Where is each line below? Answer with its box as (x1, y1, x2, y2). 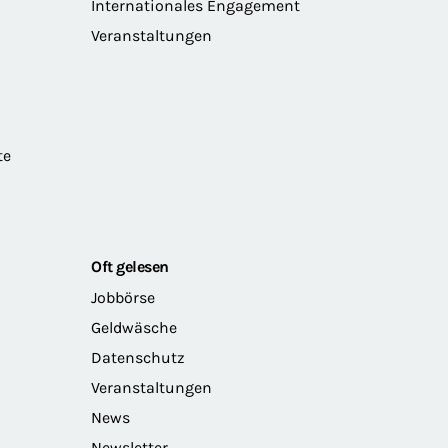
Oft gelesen (91, 256, 169, 276)
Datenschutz (91, 347, 185, 367)
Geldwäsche (91, 317, 177, 337)
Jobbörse (91, 287, 155, 307)
